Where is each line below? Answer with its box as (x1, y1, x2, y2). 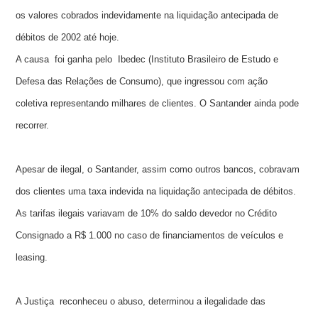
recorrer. (16, 120, 50, 131)
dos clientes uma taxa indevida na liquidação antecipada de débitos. (16, 186, 297, 197)
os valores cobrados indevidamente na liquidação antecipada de (16, 10, 279, 21)
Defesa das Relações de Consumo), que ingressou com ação (16, 76, 268, 87)
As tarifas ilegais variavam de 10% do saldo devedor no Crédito (16, 208, 278, 219)
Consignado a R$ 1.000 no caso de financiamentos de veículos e (16, 230, 284, 241)
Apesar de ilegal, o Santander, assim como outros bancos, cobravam (16, 164, 300, 175)
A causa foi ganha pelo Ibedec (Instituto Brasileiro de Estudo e (16, 54, 279, 65)
